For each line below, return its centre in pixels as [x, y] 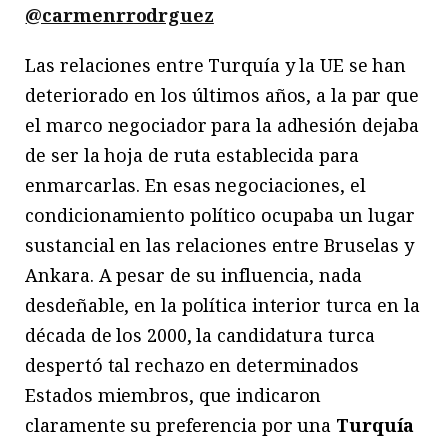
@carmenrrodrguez [119, 15]
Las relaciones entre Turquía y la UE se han [216, 65]
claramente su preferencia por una [181, 425]
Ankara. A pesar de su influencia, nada [193, 275]
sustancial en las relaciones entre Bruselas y [219, 245]
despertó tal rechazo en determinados [192, 365]
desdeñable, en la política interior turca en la [222, 305]
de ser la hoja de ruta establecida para [192, 155]
